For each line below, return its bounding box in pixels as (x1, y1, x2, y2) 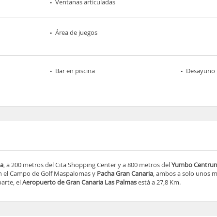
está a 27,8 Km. (138, 177, 181, 186)
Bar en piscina (55, 66, 95, 75)
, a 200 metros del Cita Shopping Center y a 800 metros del (3, 160, 172, 169)
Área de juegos (55, 28, 98, 37)
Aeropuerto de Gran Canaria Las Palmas (22, 177, 139, 186)
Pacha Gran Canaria (97, 169, 154, 178)
